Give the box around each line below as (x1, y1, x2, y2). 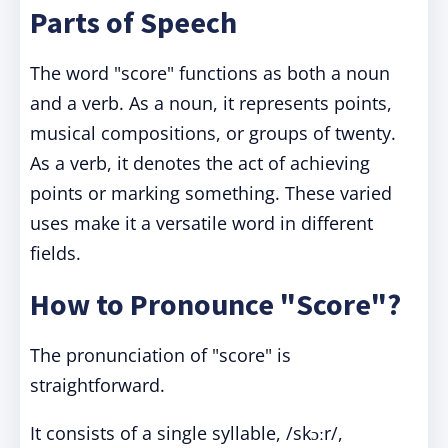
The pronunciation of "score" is (30, 343, 291, 367)
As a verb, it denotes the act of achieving (30, 151, 370, 175)
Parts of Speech (30, 3, 237, 41)
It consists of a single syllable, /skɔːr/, (30, 421, 343, 445)
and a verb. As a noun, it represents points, (30, 91, 392, 115)
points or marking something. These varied (30, 181, 392, 205)
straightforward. (30, 373, 165, 397)
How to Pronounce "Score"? (30, 285, 401, 323)
